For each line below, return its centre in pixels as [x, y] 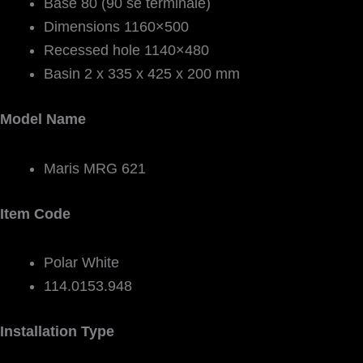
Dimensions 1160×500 [116, 27]
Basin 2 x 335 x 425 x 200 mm [142, 74]
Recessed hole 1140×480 [126, 51]
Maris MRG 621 [95, 168]
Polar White [81, 263]
